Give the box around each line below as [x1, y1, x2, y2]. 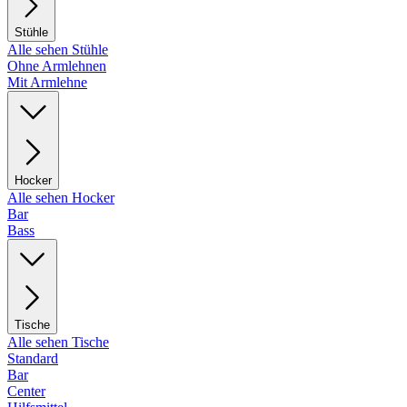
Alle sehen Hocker [7, 190, 114, 206]
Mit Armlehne [7, 74, 87, 91]
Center [7, 383, 45, 400]
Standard [7, 351, 58, 367]
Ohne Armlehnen [7, 58, 106, 74]
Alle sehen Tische [7, 334, 109, 351]
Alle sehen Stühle [7, 42, 108, 58]
